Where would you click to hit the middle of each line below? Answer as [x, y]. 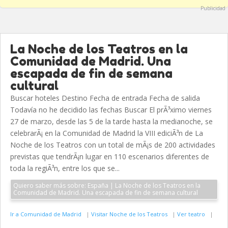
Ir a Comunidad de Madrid [47, 214]
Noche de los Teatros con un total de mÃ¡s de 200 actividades [113, 145]
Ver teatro [192, 214]
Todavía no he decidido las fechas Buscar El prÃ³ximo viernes [111, 110]
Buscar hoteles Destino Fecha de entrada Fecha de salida [105, 98]
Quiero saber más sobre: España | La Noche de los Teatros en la [50, 186]
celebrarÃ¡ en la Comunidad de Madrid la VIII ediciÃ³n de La [107, 133]
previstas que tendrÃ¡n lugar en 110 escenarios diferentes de [110, 156]
